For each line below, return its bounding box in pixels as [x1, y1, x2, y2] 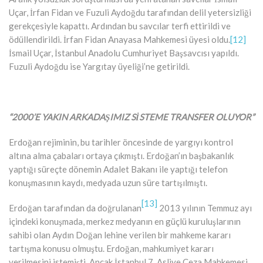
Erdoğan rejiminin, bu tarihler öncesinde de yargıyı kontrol [9, 136, 233, 147]
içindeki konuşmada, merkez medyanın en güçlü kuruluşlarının [9, 215, 241, 227]
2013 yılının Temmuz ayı [157, 202, 252, 213]
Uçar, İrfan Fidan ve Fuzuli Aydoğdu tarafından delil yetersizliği [9, 6, 251, 18]
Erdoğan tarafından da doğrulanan [9, 202, 141, 213]
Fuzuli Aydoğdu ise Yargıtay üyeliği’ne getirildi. [9, 60, 190, 72]
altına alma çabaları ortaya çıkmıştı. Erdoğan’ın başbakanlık [9, 150, 234, 161]
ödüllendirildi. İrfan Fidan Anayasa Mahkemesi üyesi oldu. [9, 33, 230, 45]
